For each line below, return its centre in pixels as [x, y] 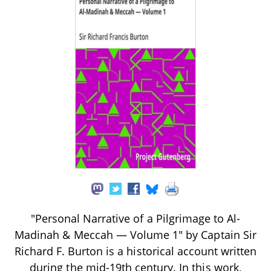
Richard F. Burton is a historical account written [135, 251]
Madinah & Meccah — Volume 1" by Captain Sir [135, 234]
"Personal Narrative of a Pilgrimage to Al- [135, 218]
